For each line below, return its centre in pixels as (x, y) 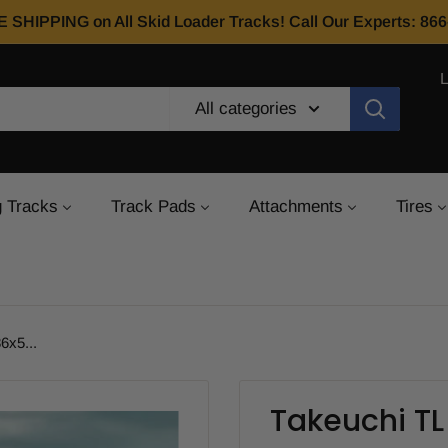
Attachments (296, 207)
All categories (246, 108)
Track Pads (153, 207)
